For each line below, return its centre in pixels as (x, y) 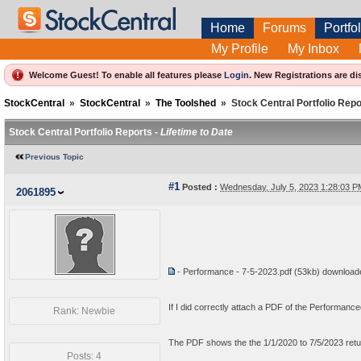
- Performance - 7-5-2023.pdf (234, 272)
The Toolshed (186, 103)
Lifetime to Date (197, 132)
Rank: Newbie (85, 311)
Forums (284, 28)
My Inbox (313, 49)
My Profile (240, 49)
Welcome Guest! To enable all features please (127, 75)
